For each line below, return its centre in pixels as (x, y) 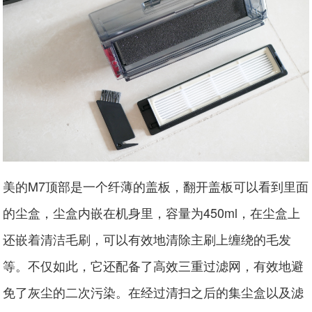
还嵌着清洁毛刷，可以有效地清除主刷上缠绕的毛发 (147, 239)
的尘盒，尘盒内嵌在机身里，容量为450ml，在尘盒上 (152, 213)
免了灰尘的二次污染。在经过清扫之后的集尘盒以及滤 (154, 292)
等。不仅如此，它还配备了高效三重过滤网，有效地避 (154, 266)
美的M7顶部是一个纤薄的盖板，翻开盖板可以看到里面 (156, 186)
